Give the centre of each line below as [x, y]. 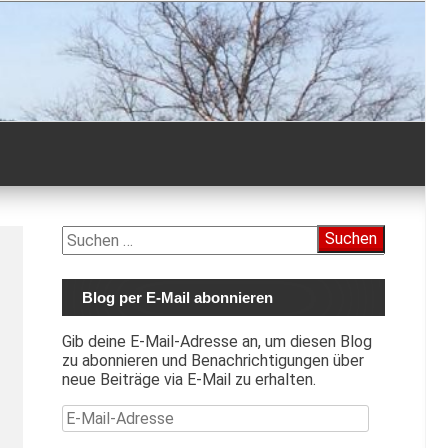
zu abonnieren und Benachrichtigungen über [212, 360]
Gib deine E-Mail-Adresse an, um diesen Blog [216, 341]
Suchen [86, 234]
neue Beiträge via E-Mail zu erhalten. [188, 379]
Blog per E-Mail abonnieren [177, 297]
